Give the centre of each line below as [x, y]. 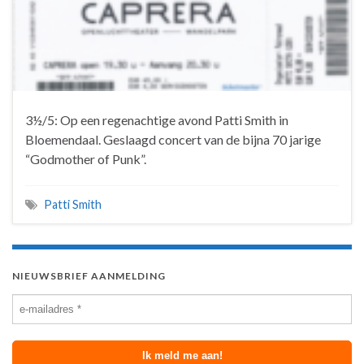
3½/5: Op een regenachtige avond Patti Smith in [157, 120]
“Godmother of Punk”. [86, 159]
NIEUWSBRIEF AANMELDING [89, 276]
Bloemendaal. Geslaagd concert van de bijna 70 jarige [173, 140]
